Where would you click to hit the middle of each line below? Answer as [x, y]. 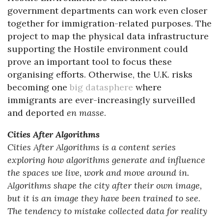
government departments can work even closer [107, 10]
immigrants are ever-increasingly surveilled [101, 100]
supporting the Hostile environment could [98, 49]
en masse [85, 112]
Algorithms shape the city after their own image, [105, 185]
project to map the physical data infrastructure [108, 36]
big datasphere [101, 87]
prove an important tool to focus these [90, 61]
